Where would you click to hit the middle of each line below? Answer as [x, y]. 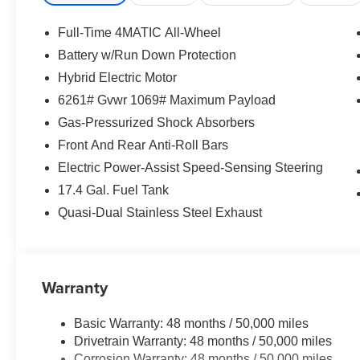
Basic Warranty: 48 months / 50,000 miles [192, 324]
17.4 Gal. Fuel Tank [114, 190]
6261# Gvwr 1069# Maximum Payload [167, 100]
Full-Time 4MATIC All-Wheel [140, 33]
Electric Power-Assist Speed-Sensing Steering [191, 168]
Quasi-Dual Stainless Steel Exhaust [160, 213]
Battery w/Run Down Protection [147, 55]
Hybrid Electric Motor [118, 78]
